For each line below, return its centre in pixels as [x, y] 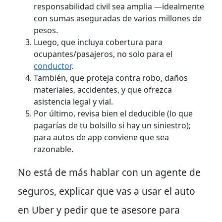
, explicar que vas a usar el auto [125, 191]
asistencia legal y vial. [73, 101]
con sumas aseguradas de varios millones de [118, 18]
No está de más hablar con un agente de [109, 172]
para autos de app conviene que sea [101, 137]
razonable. [54, 149]
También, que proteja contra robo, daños [111, 78]
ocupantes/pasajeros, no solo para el [103, 54]
